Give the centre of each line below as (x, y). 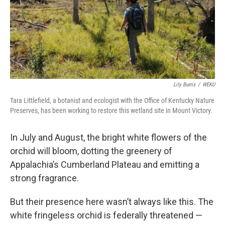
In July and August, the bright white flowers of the (108, 137)
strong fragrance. (44, 178)
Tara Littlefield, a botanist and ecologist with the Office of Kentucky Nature (112, 100)
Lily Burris (184, 85)
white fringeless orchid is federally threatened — (106, 215)
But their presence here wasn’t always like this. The (112, 202)
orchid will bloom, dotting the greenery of (91, 151)
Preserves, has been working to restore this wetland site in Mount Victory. (111, 110)
